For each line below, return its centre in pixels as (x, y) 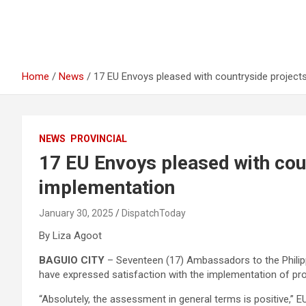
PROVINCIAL (99, 139)
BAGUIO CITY (72, 260)
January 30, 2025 (76, 213)
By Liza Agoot (70, 236)
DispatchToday (154, 213)
